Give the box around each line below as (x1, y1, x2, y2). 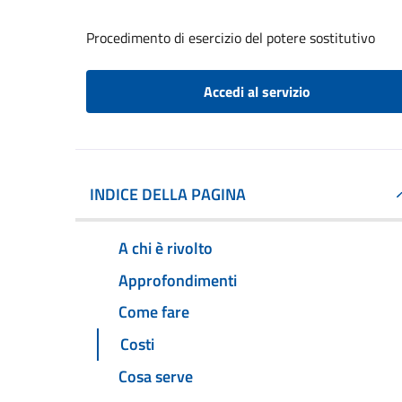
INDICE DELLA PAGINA (90, 182, 246, 206)
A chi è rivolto (118, 235, 213, 260)
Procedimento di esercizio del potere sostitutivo (86, 27, 375, 48)
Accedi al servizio (203, 81, 310, 102)
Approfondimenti (118, 267, 237, 293)
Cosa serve (118, 364, 193, 389)
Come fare (118, 300, 189, 325)
